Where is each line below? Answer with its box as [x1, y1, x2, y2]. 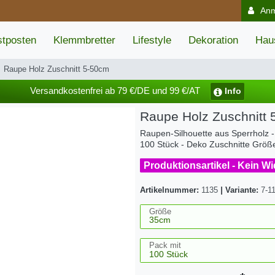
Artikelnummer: [140, 185, 201, 195]
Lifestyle [133, 34, 171, 47]
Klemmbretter [53, 34, 115, 47]
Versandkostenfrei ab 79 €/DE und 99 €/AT [30, 85, 200, 96]
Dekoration [188, 34, 238, 47]
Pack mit [149, 241, 181, 250]
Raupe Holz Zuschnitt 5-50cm [4, 65, 109, 74]
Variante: [223, 185, 261, 195]
